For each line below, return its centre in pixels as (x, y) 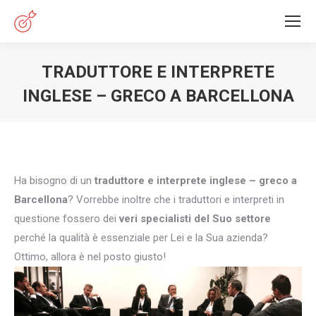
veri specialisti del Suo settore (195, 219)
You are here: (189, 117)
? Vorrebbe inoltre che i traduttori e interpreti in (176, 200)
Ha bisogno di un (54, 181)
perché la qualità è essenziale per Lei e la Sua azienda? (141, 238)
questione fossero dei (67, 219)
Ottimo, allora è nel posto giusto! (90, 257)
